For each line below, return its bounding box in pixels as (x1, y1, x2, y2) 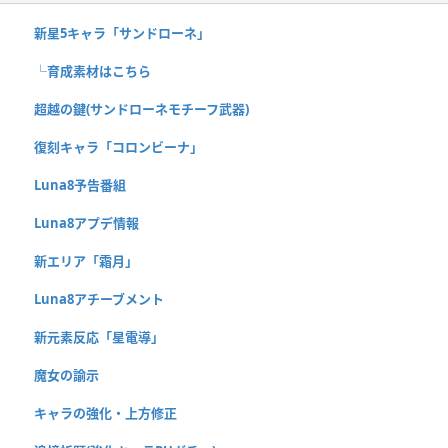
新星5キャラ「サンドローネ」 (34, 23, 210, 42)
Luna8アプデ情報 (34, 213, 139, 232)
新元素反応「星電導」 (34, 327, 164, 346)
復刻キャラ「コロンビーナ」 (34, 137, 203, 156)
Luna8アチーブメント (34, 289, 164, 308)
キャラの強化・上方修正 (34, 403, 177, 422)
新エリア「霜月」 (34, 251, 138, 270)
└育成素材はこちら (34, 61, 151, 80)
